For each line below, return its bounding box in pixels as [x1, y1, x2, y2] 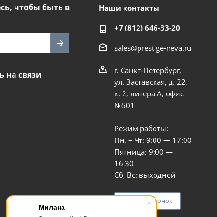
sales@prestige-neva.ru [114, 43, 191, 53]
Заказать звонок [122, 196, 172, 205]
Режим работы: [114, 123, 168, 133]
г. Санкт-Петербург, [114, 65, 181, 75]
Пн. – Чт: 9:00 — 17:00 [114, 135, 192, 145]
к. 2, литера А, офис [114, 88, 184, 98]
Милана [39, 202, 65, 212]
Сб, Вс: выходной [114, 170, 176, 180]
